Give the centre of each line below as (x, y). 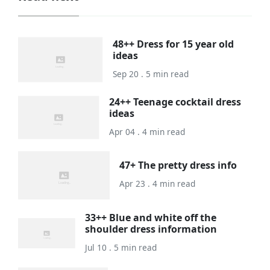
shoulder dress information (151, 229)
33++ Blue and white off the (151, 217)
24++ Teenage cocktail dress (175, 102)
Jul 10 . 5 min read (121, 247)
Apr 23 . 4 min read (157, 184)
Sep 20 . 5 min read (151, 74)
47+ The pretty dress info (178, 165)
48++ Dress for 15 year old (174, 44)
